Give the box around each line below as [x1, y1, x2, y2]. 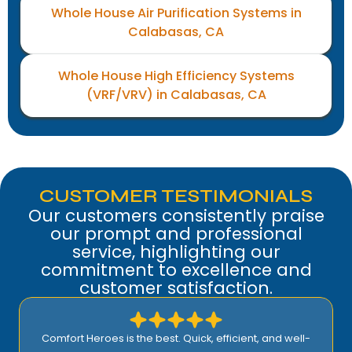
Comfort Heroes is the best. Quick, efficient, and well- [42, 332, 310, 346]
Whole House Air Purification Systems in [50, 4, 302, 23]
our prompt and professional [49, 222, 302, 247]
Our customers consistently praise [27, 203, 324, 229]
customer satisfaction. [79, 276, 273, 301]
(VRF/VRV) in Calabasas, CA [86, 86, 266, 104]
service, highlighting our [71, 240, 280, 265]
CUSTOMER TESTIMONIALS [39, 185, 313, 208]
